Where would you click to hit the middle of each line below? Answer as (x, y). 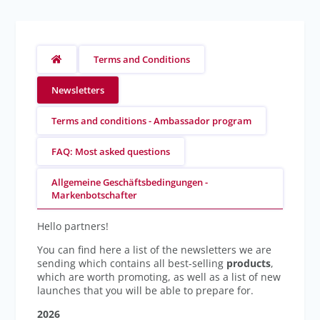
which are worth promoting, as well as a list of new (159, 277)
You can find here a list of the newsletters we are (155, 250)
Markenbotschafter (95, 195)
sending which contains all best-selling (131, 263)
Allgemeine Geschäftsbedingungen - (130, 182)
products (247, 263)
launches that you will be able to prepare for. (147, 290)
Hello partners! (75, 226)
